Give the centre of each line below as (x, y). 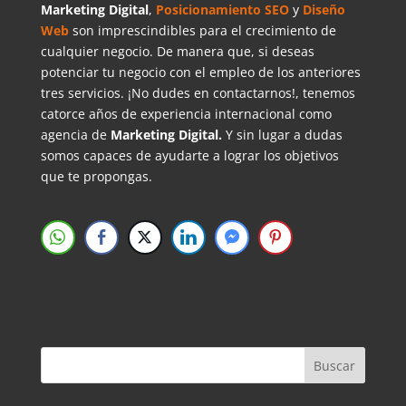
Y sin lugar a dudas (284, 135)
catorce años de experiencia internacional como (186, 114)
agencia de (75, 135)
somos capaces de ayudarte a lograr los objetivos (189, 156)
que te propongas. (96, 177)
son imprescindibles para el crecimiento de (202, 31)
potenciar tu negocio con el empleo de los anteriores (200, 72)
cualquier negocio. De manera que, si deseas (177, 52)
